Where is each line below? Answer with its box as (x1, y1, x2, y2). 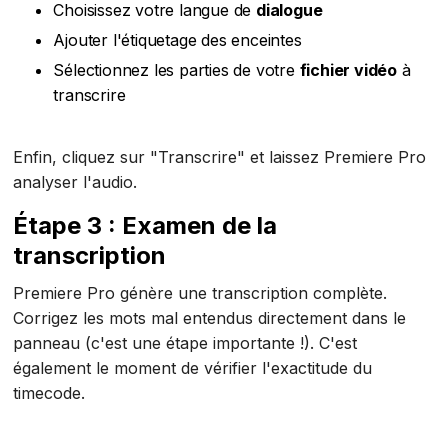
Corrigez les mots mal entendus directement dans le (13, 308, 407, 329)
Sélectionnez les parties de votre (53, 60, 300, 81)
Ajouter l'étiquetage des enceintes (53, 30, 302, 51)
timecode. (13, 383, 86, 404)
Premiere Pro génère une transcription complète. (13, 283, 388, 304)
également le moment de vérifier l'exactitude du (13, 358, 373, 379)
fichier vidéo (299, 60, 398, 81)
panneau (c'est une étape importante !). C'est (13, 333, 358, 354)
